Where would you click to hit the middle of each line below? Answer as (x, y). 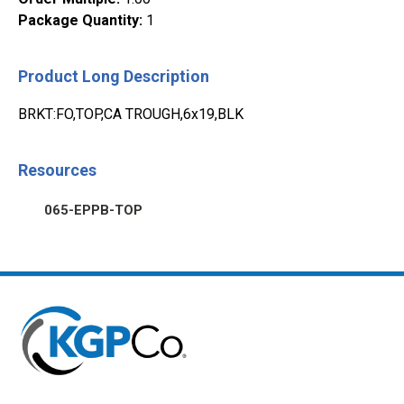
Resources (57, 170)
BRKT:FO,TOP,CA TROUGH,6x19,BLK (131, 114)
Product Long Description (114, 76)
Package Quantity (78, 20)
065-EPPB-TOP (93, 210)
